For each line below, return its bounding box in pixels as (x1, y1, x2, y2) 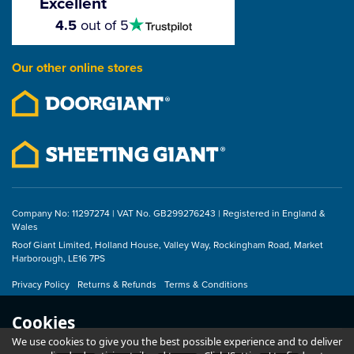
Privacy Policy (12, 277, 70, 292)
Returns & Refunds (77, 277, 156, 292)
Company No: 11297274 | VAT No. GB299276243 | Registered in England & (12, 205, 326, 220)
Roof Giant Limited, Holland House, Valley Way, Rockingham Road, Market (12, 237, 323, 252)
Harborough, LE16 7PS (12, 250, 105, 265)
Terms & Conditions (164, 277, 248, 292)
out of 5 (76, 14, 129, 36)
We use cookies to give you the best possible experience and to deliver (12, 334, 342, 348)
